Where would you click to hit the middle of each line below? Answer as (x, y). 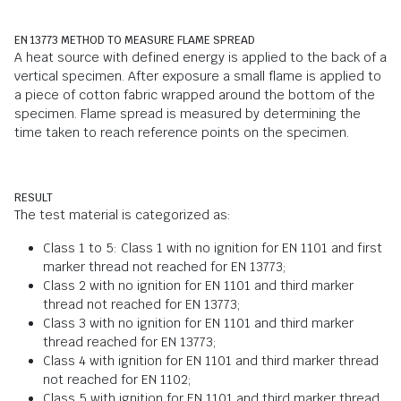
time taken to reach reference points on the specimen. (182, 132)
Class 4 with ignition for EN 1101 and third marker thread (211, 360)
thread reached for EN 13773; (132, 341)
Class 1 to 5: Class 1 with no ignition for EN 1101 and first (213, 247)
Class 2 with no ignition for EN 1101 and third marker (198, 285)
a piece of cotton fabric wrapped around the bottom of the (195, 94)
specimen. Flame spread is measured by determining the (188, 113)
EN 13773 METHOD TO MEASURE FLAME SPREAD (135, 40)
